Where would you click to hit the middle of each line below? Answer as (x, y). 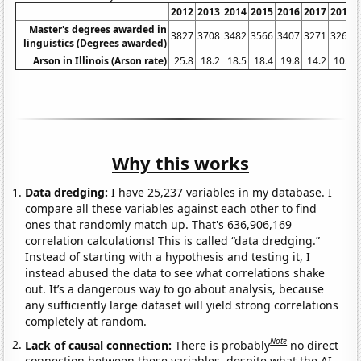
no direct (315, 345)
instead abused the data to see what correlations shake (175, 272)
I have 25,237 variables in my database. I (220, 192)
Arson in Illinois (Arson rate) (100, 60)
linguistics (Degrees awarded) (95, 43)
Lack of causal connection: (100, 345)
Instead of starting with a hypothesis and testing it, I (168, 256)
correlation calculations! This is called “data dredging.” (173, 240)
